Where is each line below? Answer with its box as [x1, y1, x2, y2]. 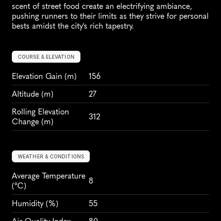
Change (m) [12, 117, 53, 126]
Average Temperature [12, 171, 85, 181]
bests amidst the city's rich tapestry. [12, 21, 134, 31]
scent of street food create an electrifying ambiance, [12, 1, 192, 11]
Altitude [12, 89, 39, 99]
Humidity [12, 199, 43, 208]
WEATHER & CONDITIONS [18, 153, 84, 159]
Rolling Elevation [12, 107, 69, 116]
